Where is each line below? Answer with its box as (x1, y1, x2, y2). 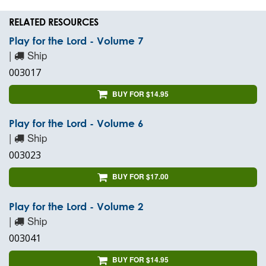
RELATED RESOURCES (9, 15, 99, 27)
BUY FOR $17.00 (112, 171, 169, 182)
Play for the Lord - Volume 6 (9, 118, 144, 129)
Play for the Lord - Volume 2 (9, 201, 144, 213)
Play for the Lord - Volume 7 (9, 34, 144, 46)
